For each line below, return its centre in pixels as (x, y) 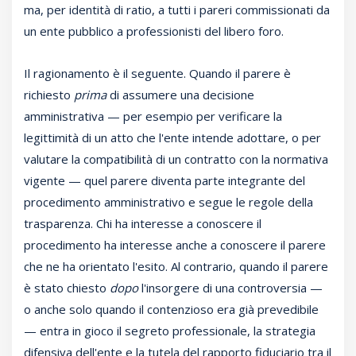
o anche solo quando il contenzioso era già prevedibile (171, 310)
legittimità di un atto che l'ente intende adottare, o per (172, 138)
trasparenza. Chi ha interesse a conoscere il (143, 224)
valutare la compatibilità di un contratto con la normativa (176, 159)
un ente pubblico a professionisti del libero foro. (154, 31)
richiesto (49, 95)
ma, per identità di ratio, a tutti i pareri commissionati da (177, 10)
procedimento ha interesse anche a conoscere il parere (175, 245)
